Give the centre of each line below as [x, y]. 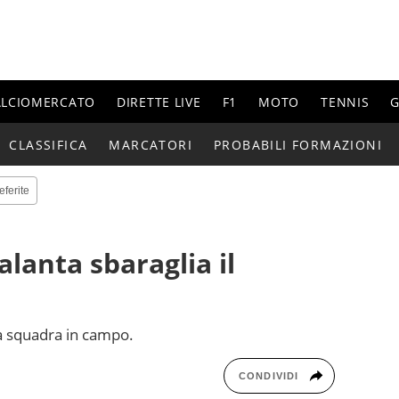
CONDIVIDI [269, 375]
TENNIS [345, 102]
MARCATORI [151, 144]
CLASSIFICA [49, 144]
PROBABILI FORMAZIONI [298, 144]
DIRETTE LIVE [159, 102]
